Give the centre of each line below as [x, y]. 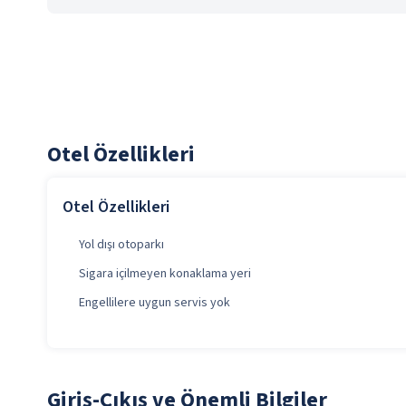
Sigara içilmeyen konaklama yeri [165, 274]
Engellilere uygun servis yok [155, 303]
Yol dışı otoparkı [121, 245]
